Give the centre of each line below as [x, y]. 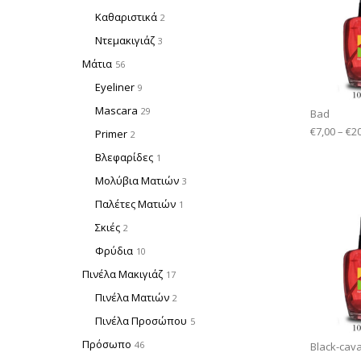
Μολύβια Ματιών [137, 180]
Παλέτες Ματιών [135, 203]
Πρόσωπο [107, 344]
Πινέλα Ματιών [132, 297]
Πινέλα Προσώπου [141, 320]
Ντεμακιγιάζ [125, 40]
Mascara [116, 110]
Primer [111, 133]
